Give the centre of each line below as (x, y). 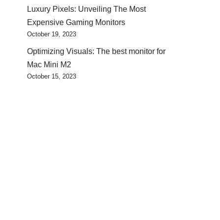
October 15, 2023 (52, 76)
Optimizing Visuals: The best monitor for (96, 51)
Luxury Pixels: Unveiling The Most (86, 9)
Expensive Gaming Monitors (76, 22)
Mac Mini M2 (49, 64)
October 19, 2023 (52, 34)
